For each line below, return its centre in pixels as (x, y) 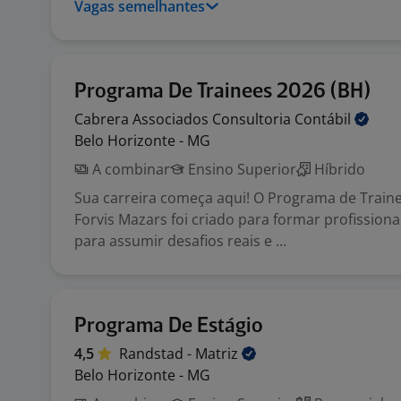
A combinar (129, 169)
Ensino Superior (240, 169)
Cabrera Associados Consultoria (184, 119)
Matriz (218, 354)
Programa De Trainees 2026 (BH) (222, 92)
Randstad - (157, 354)
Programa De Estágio (169, 326)
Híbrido (338, 169)
